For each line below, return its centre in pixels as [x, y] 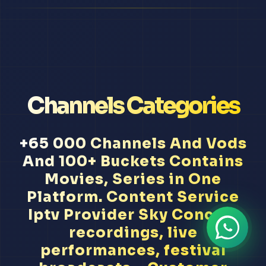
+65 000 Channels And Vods [133, 144]
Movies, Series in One [133, 180]
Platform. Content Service [133, 197]
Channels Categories [133, 106]
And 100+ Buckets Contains [133, 162]
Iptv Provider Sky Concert [133, 215]
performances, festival [133, 251]
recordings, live [133, 233]
